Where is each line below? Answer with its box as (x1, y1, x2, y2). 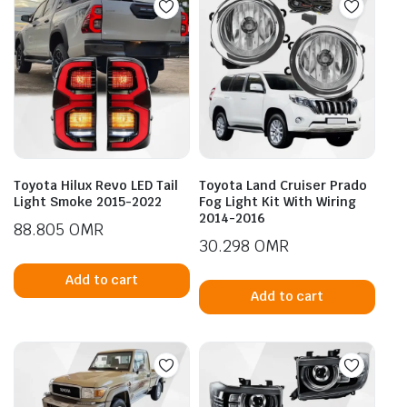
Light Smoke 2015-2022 (14, 193, 162, 210)
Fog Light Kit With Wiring (199, 193, 356, 210)
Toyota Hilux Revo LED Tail (14, 176, 178, 194)
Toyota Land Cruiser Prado (199, 176, 367, 194)
